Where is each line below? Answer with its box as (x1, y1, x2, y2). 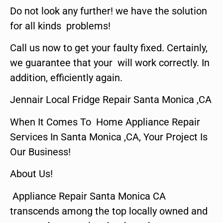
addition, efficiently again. (10, 71, 122, 84)
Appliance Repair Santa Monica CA (10, 190, 166, 202)
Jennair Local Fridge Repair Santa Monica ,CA (10, 94, 212, 106)
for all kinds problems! (10, 19, 111, 32)
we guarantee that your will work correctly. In (10, 56, 210, 69)
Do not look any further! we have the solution (10, 4, 207, 17)
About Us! (10, 168, 53, 180)
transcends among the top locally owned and (10, 205, 208, 217)
